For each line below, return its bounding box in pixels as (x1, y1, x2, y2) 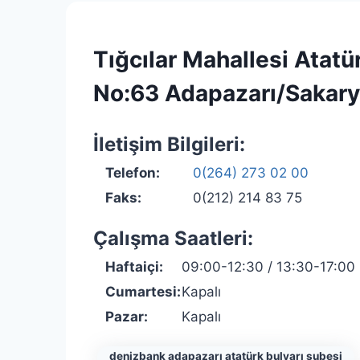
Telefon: (105, 164, 160, 181)
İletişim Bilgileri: (93, 132, 245, 156)
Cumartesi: (105, 283, 181, 300)
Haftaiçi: (105, 258, 163, 275)
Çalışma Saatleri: (93, 226, 253, 250)
